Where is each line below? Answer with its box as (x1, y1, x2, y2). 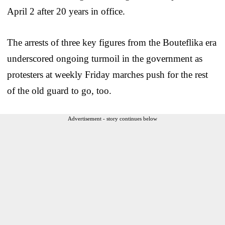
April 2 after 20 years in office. (7, 6, 125, 17)
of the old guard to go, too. (7, 85, 111, 96)
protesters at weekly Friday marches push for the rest (7, 69, 208, 80)
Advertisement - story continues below (68, 115, 157, 122)
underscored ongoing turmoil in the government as (7, 53, 202, 64)
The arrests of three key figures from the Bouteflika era (7, 37, 216, 48)
